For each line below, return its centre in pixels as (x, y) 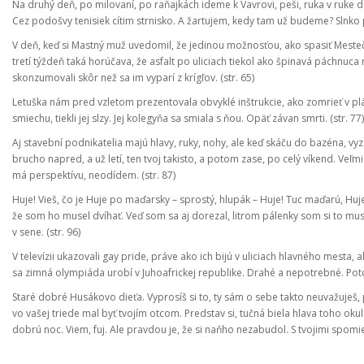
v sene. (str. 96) (46, 232)
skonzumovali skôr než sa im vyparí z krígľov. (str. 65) (133, 78)
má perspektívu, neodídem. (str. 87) (94, 175)
